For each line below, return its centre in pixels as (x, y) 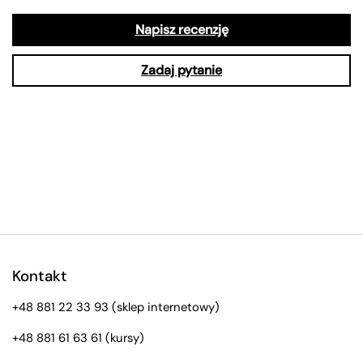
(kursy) (123, 337)
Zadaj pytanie (181, 70)
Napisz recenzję (181, 29)
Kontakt (40, 275)
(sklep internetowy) (164, 307)
